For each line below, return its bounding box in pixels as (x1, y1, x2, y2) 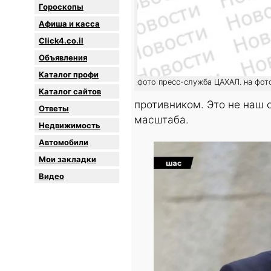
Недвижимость (39, 120, 100, 131)
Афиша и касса (39, 19, 100, 29)
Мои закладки (39, 154, 96, 165)
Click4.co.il (39, 36, 83, 46)
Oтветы (39, 103, 69, 114)
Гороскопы (39, 2, 83, 12)
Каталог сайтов (39, 87, 101, 97)
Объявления (39, 53, 87, 63)
